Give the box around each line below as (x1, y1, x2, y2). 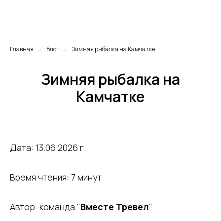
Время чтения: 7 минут (10, 171, 102, 183)
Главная (10, 45, 34, 53)
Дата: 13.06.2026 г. (10, 142, 86, 153)
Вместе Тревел (80, 201, 149, 213)
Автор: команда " (10, 201, 80, 213)
